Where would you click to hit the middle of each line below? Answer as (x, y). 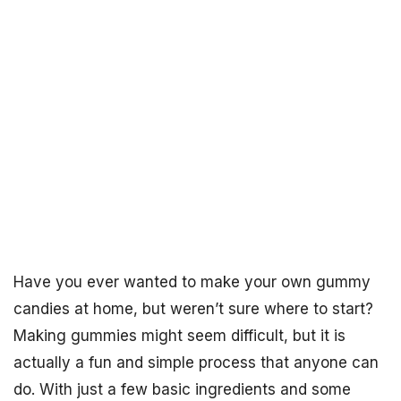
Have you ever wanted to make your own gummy (192, 282)
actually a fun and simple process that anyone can (196, 363)
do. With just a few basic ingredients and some (182, 389)
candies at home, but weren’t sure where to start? (193, 309)
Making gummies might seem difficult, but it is (179, 336)
